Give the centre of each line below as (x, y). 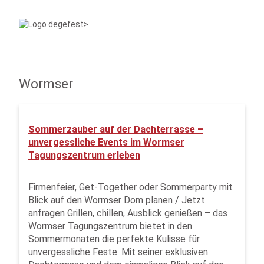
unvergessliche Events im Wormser (106, 142)
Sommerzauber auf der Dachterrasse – (116, 129)
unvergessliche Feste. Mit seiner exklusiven (118, 252)
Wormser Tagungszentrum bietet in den (110, 226)
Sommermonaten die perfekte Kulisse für (114, 239)
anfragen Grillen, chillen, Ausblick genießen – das (128, 213)
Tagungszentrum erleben (84, 155)
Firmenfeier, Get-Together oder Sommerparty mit (131, 187)
